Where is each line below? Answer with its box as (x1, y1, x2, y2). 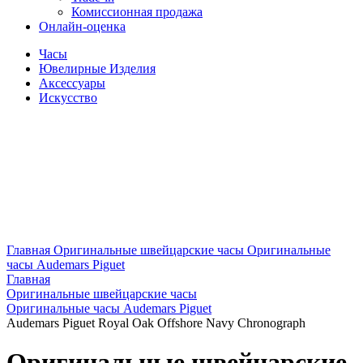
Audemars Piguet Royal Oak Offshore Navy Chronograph (6, 316, 305, 330)
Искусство (39, 91, 97, 105)
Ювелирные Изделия (39, 62, 156, 75)
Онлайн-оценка (39, 19, 126, 33)
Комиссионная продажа (71, 5, 203, 19)
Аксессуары (39, 76, 105, 90)
